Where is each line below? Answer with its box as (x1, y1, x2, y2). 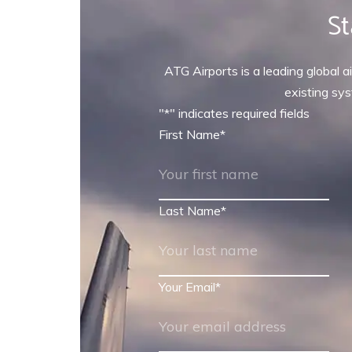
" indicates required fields (170, 105, 310, 121)
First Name (159, 126, 220, 142)
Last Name (159, 203, 221, 218)
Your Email (159, 279, 215, 295)
